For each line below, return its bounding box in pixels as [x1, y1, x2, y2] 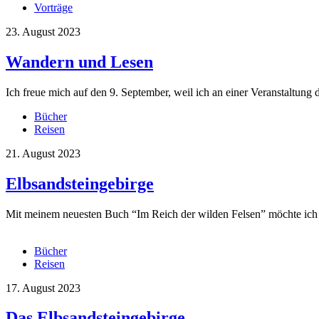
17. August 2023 [6, 281, 80, 294]
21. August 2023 [6, 147, 80, 159]
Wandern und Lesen [6, 52, 153, 71]
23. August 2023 [6, 25, 80, 38]
